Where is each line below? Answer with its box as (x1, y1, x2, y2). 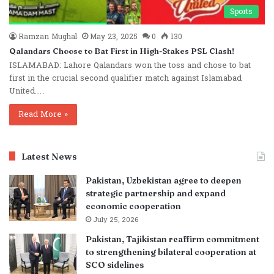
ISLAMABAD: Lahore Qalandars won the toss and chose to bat (9, 57, 251, 73)
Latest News (21, 150, 77, 162)
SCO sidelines (86, 259, 144, 270)
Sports (230, 4, 253, 18)
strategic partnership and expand (86, 187, 226, 199)
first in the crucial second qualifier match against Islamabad (9, 70, 242, 86)
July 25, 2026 (93, 213, 138, 226)
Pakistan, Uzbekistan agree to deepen (86, 174, 242, 186)
